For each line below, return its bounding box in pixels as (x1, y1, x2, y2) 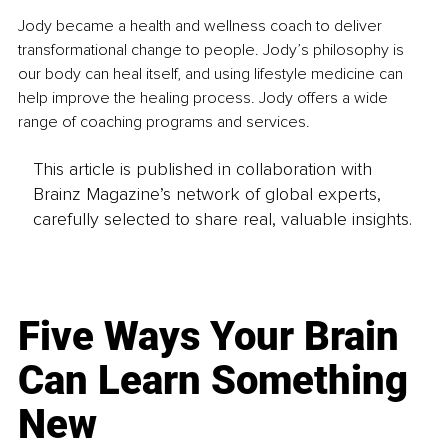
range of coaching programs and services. (18, 112, 310, 133)
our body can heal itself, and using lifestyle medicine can (18, 64, 407, 85)
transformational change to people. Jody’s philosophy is (18, 40, 408, 61)
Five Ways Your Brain (18, 312, 400, 360)
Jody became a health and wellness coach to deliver (18, 16, 386, 37)
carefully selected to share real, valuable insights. (32, 207, 412, 230)
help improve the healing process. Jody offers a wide (18, 88, 392, 109)
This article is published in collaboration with (32, 157, 372, 180)
